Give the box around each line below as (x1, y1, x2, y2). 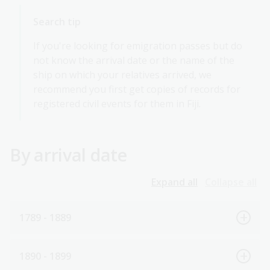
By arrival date (10, 143, 127, 167)
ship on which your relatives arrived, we (33, 68, 212, 82)
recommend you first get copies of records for (33, 83, 240, 96)
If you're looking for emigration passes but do (33, 39, 242, 53)
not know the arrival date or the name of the (33, 54, 234, 67)
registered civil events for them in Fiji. (33, 97, 201, 111)
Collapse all (205, 175, 257, 189)
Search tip (33, 15, 81, 29)
